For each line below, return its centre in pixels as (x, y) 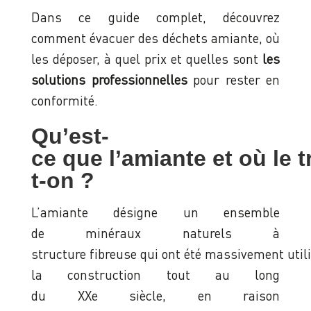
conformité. (65, 101)
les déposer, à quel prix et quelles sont (147, 59)
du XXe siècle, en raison (155, 296)
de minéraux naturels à (155, 233)
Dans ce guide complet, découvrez (155, 17)
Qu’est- (70, 136)
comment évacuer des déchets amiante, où (155, 38)
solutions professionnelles (109, 80)
